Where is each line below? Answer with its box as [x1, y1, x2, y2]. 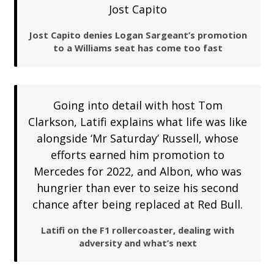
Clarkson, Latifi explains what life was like [28, 114, 247, 129]
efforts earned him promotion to [51, 147, 224, 162]
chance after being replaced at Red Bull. [32, 196, 243, 212]
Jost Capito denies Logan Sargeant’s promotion [28, 28, 247, 41]
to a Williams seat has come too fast [53, 41, 223, 54]
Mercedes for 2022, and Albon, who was [34, 163, 242, 179]
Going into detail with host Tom [53, 97, 223, 113]
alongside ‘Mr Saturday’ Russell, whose [37, 130, 239, 146]
